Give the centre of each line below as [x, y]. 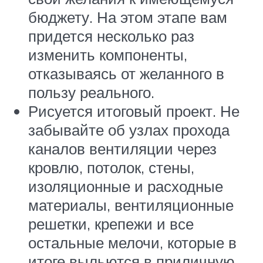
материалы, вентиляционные [131, 205]
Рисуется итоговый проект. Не [134, 111]
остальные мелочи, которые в [132, 243]
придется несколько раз [111, 36]
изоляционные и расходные [126, 186]
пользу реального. [91, 92]
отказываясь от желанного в [126, 74]
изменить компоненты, [108, 55]
